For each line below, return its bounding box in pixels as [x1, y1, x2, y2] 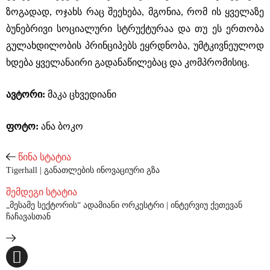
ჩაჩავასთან [6, 212, 51, 221]
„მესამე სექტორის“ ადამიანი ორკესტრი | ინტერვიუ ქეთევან [6, 201, 242, 210]
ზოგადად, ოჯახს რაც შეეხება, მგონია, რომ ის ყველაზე [6, 7, 264, 17]
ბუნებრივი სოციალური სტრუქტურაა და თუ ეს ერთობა [6, 24, 264, 34]
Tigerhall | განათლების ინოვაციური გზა [6, 166, 160, 175]
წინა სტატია [17, 152, 71, 162]
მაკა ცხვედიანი [48, 89, 116, 99]
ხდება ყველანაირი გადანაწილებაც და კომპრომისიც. [6, 57, 250, 67]
